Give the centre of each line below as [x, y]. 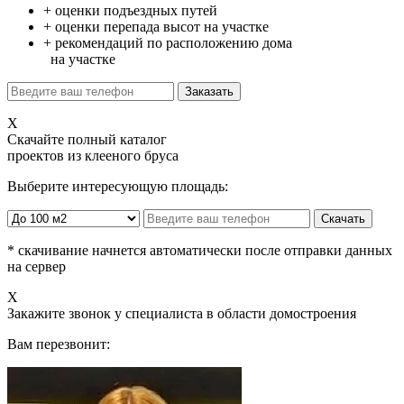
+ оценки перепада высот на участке [156, 27]
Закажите [36, 314]
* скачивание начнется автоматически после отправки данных [200, 251]
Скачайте [36, 140]
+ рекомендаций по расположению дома [168, 43]
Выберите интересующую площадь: [118, 187]
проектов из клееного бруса [93, 156]
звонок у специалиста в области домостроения [211, 314]
